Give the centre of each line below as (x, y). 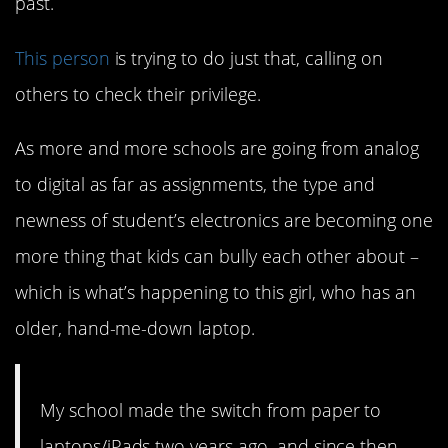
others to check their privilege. (138, 93)
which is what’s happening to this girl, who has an (215, 291)
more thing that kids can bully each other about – (217, 255)
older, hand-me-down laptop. (135, 327)
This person (62, 57)
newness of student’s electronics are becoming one (224, 219)
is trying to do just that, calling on (246, 57)
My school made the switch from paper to (211, 410)
